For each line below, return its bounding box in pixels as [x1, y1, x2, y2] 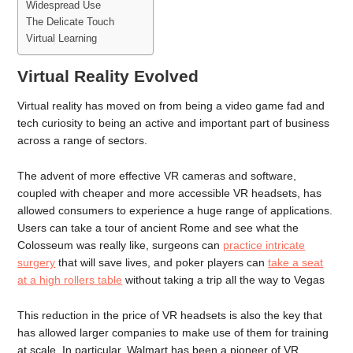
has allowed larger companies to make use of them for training [17, 325, 329, 339]
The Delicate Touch [26, 17, 115, 28]
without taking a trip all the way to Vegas [122, 273, 325, 286]
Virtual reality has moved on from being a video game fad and [17, 99, 325, 113]
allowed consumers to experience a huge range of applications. [17, 204, 333, 217]
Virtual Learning [26, 33, 98, 45]
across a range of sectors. [17, 134, 148, 147]
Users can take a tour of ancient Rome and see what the [17, 221, 299, 234]
